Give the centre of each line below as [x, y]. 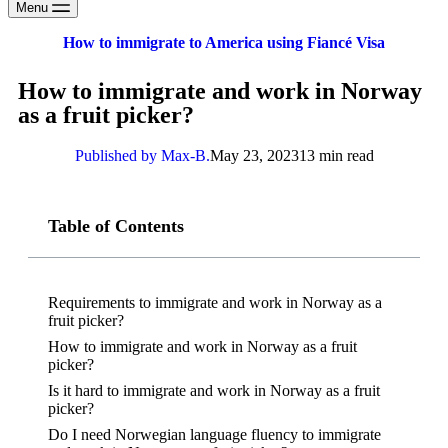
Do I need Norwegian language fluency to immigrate [214, 434]
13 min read [336, 155]
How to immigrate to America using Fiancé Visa [224, 42]
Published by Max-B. [142, 155]
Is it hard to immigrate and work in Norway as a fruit [214, 390]
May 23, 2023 [254, 155]
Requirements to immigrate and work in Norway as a [215, 302]
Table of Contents [116, 226]
